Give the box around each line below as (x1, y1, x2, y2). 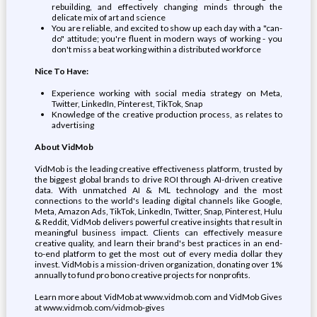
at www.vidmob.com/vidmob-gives (34, 302, 165, 313)
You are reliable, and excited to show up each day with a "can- (51, 23, 283, 33)
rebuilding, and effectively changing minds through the (51, 1, 283, 12)
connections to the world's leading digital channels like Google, (34, 195, 283, 206)
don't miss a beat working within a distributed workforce (51, 44, 261, 54)
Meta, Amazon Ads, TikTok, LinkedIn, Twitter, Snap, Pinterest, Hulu (34, 206, 283, 217)
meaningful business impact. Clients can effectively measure (34, 227, 283, 238)
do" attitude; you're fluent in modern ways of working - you (51, 33, 283, 44)
